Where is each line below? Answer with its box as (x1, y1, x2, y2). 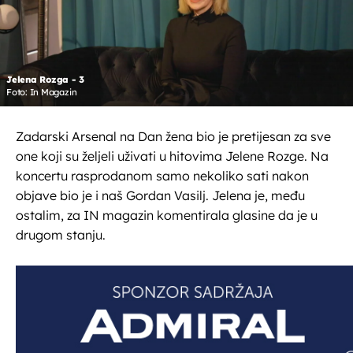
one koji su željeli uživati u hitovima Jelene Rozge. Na (16, 148, 329, 165)
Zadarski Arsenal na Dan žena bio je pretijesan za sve (16, 128, 331, 145)
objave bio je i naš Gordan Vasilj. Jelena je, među (16, 188, 305, 204)
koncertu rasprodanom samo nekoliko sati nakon (16, 168, 309, 184)
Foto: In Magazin (6, 87, 77, 98)
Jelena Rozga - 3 (6, 74, 84, 86)
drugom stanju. (16, 227, 106, 243)
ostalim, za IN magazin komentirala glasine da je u (16, 207, 318, 224)
